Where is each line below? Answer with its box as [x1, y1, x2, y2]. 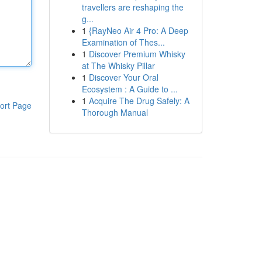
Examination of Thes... [81, 36, 165, 48]
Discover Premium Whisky [88, 48, 185, 60]
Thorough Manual [81, 106, 148, 118]
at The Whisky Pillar [81, 60, 155, 71]
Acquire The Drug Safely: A [88, 95, 189, 106]
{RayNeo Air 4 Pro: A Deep [88, 25, 188, 36]
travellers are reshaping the [81, 1, 184, 13]
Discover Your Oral [88, 71, 158, 83]
